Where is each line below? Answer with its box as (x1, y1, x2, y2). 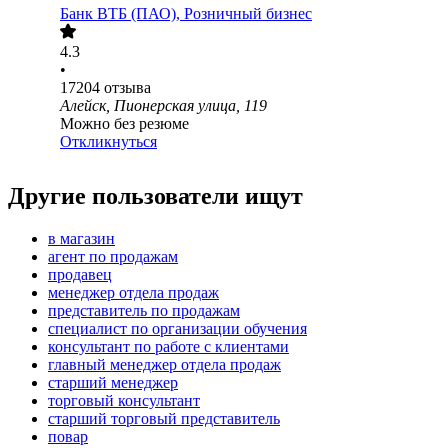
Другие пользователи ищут (8, 183, 303, 210)
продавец (48, 266, 112, 284)
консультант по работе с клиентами (48, 338, 289, 356)
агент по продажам (48, 248, 178, 266)
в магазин (48, 230, 115, 248)
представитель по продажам (48, 302, 240, 320)
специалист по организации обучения (48, 320, 307, 338)
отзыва (104, 79, 151, 97)
